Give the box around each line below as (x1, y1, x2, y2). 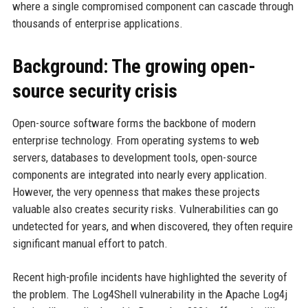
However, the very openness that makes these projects (12, 184, 260, 199)
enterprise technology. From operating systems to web (12, 133, 259, 147)
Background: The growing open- (12, 54, 256, 78)
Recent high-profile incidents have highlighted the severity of (12, 269, 287, 284)
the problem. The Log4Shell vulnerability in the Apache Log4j (12, 287, 287, 301)
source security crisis (12, 79, 177, 102)
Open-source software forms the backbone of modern (12, 115, 256, 130)
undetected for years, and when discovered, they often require (12, 219, 293, 233)
